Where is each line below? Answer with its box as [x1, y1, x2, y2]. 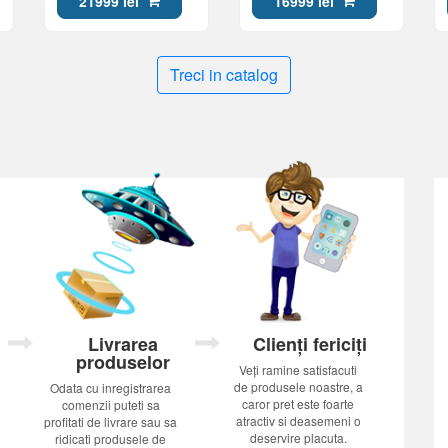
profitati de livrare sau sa [44, 413, 178, 430]
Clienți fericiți [253, 331, 368, 357]
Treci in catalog [170, 63, 278, 86]
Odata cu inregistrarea [50, 379, 172, 396]
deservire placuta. [249, 429, 347, 446]
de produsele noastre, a [233, 378, 363, 395]
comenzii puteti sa [61, 396, 160, 413]
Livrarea [87, 331, 158, 357]
